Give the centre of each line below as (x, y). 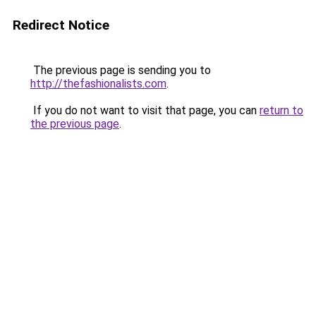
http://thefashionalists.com (98, 84)
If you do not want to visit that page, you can (145, 110)
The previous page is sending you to (121, 70)
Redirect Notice (61, 25)
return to (281, 110)
